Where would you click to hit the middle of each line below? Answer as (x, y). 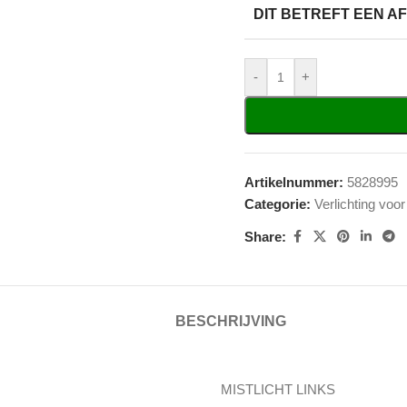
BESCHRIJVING (231, 321)
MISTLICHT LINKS (278, 389)
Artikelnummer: (296, 182)
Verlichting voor (360, 204)
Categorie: (278, 204)
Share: (265, 236)
